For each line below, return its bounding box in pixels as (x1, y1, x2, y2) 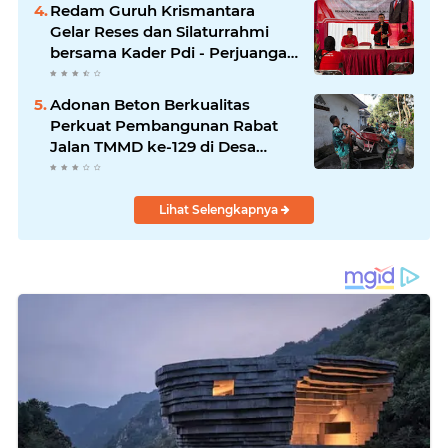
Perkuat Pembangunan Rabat (50, 116, 278, 136)
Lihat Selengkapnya (158, 202, 281, 218)
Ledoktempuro (50, 158, 165, 178)
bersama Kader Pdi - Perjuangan (50, 43, 297, 63)
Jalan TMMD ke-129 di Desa (50, 137, 256, 157)
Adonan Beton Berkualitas (50, 95, 250, 115)
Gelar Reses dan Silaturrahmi (50, 22, 269, 42)
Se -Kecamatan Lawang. (50, 64, 235, 84)
